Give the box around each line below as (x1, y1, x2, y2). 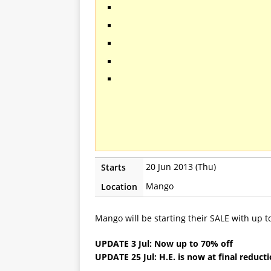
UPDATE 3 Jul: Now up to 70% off (95, 238, 233, 250)
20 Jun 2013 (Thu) (146, 161, 216, 173)
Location (101, 181, 137, 193)
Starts (101, 162, 126, 174)
